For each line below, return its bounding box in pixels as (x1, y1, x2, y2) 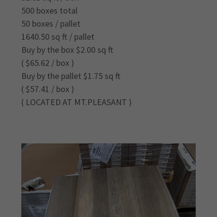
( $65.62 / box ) (21, 57, 74, 69)
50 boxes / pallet (21, 18, 80, 30)
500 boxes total (21, 5, 77, 16)
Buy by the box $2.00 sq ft (21, 44, 113, 56)
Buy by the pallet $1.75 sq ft (21, 70, 121, 82)
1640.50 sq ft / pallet (21, 31, 94, 43)
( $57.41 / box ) (21, 83, 76, 95)
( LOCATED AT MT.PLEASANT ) (21, 96, 132, 108)
